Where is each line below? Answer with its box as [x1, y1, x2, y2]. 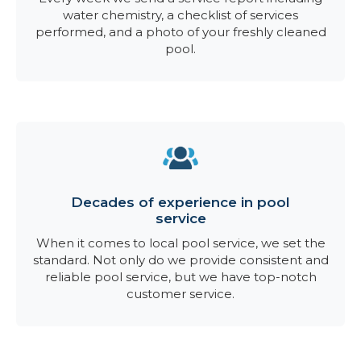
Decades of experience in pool [71, 194, 290, 210]
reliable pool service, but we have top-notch [44, 269, 317, 284]
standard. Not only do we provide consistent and [32, 252, 329, 268]
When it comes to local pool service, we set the [35, 235, 326, 251]
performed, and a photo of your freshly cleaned [35, 24, 326, 39]
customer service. [127, 286, 234, 301]
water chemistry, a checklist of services [63, 7, 298, 23]
